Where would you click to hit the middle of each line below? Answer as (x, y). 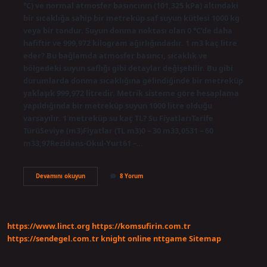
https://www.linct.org (49, 226)
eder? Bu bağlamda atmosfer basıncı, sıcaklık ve (115, 55)
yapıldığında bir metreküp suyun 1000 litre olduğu (117, 105)
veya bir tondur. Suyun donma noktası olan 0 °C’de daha (128, 30)
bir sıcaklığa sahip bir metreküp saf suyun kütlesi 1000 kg (131, 18)
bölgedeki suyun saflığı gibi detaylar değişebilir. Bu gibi (128, 68)
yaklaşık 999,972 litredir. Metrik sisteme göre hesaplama (131, 93)
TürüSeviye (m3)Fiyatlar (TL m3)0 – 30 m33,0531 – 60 (118, 130)
